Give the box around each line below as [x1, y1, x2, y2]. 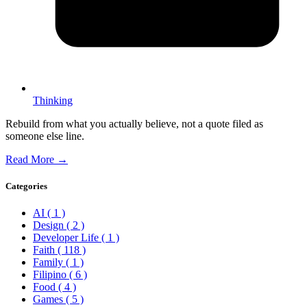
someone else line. [5, 130, 84, 143]
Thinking [33, 95, 73, 107]
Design [33, 219, 66, 232]
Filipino [33, 269, 69, 281]
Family [33, 256, 66, 269]
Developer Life [33, 232, 101, 244]
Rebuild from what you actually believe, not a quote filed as [5, 118, 263, 130]
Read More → [5, 153, 68, 166]
